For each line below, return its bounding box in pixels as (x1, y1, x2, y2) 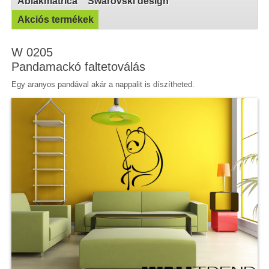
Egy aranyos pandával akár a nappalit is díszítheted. (11, 79, 195, 89)
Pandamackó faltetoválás (11, 59, 146, 73)
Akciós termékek (17, 14, 94, 25)
